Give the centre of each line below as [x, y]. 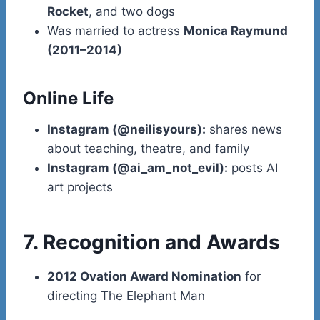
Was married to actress [115, 30]
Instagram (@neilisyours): [126, 129]
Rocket [68, 11]
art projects [80, 187]
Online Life [68, 98]
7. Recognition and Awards [151, 242]
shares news [244, 129]
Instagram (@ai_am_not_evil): [137, 167]
